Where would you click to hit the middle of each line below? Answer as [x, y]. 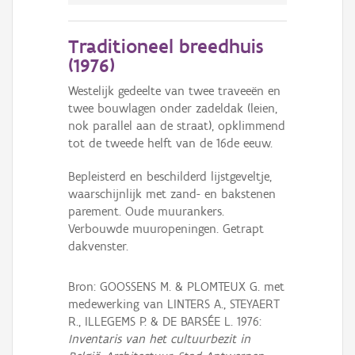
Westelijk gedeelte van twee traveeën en [174, 90]
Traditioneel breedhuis [166, 46]
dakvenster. [98, 246]
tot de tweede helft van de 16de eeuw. [170, 143]
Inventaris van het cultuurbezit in [159, 339]
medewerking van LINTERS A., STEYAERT [174, 304]
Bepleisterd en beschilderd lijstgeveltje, [170, 176]
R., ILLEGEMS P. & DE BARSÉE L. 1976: [165, 322]
